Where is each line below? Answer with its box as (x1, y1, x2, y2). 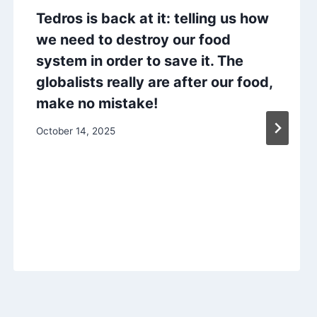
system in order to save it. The (35, 52, 243, 70)
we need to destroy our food (35, 31, 231, 49)
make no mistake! (35, 95, 158, 113)
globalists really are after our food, (35, 74, 272, 91)
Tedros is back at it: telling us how (35, 10, 269, 28)
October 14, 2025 (35, 125, 115, 137)
